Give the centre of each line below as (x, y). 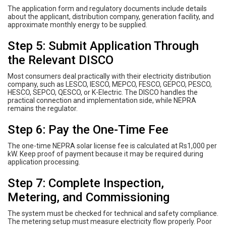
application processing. (44, 162)
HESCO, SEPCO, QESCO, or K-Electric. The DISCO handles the (103, 92)
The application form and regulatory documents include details (107, 8)
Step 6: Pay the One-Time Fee (88, 129)
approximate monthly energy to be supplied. (77, 24)
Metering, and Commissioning (89, 197)
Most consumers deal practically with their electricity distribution (109, 76)
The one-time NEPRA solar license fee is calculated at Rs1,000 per (112, 146)
